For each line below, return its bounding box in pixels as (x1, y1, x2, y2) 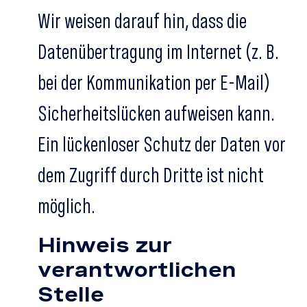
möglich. (38, 193, 95, 218)
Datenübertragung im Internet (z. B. (38, 39, 279, 64)
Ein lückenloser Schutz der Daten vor (38, 132, 286, 156)
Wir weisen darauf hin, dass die (38, 8, 247, 33)
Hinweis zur (38, 232, 172, 257)
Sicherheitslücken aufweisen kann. (38, 101, 275, 125)
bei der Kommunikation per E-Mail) (38, 70, 270, 95)
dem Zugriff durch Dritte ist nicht (38, 162, 264, 187)
